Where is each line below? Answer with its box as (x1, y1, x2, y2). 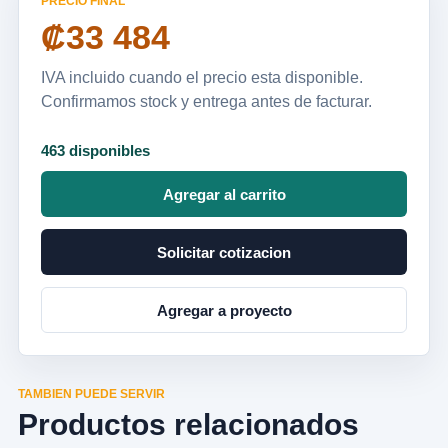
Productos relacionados (18, 408, 359, 441)
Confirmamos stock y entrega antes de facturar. (41, 93, 372, 110)
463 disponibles (41, 142, 150, 159)
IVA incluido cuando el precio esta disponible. (41, 69, 363, 86)
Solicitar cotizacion (157, 243, 291, 261)
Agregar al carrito (162, 185, 286, 203)
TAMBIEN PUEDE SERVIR (18, 387, 165, 401)
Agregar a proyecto (156, 301, 292, 319)
